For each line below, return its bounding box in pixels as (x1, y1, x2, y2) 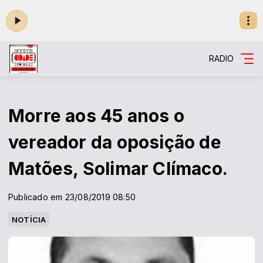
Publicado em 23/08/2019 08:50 (8, 192, 136, 202)
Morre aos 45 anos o (8, 105, 184, 126)
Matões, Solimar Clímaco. (8, 158, 228, 179)
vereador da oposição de (8, 131, 221, 153)
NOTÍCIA (12, 215, 46, 224)
